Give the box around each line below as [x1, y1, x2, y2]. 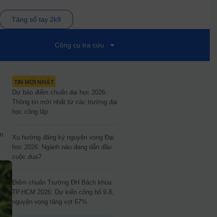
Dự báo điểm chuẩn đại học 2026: [12, 89, 107, 96]
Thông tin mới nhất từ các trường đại [12, 98, 117, 106]
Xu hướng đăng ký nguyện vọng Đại [12, 134, 114, 141]
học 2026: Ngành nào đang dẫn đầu [12, 143, 111, 151]
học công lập [12, 108, 48, 115]
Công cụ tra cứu [55, 41, 104, 49]
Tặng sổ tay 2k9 [11, 15, 61, 23]
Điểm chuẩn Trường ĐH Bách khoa [12, 179, 111, 186]
